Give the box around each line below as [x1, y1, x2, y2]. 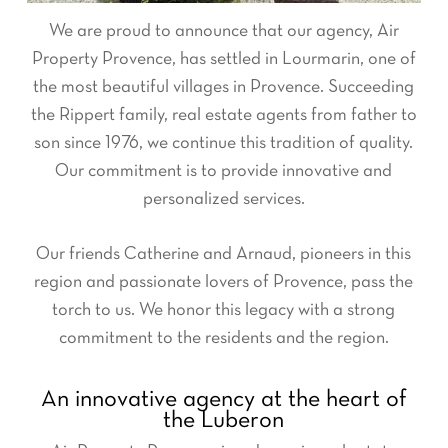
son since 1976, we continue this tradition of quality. [34, 135, 414, 153]
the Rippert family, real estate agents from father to [30, 107, 417, 125]
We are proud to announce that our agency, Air [48, 23, 399, 41]
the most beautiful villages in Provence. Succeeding [33, 79, 415, 97]
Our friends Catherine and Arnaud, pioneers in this [36, 246, 412, 264]
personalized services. [142, 191, 305, 209]
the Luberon [163, 410, 285, 433]
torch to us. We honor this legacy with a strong [52, 302, 396, 320]
